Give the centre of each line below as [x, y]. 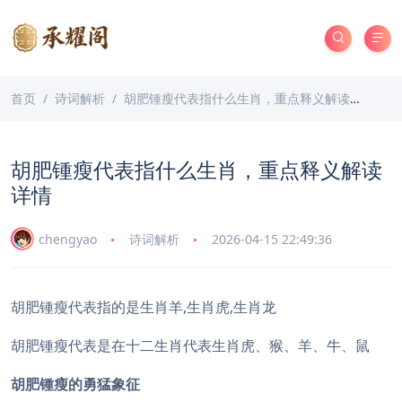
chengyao [68, 239]
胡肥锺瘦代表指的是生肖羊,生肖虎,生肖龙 [144, 307]
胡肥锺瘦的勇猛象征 [75, 384]
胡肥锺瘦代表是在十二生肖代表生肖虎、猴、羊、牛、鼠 [190, 345]
